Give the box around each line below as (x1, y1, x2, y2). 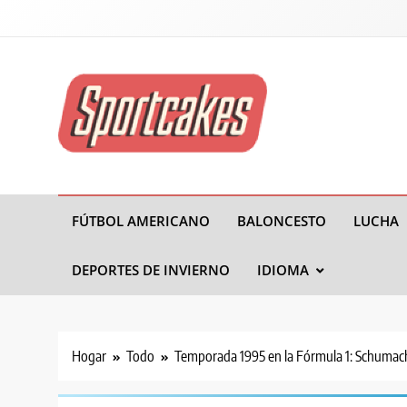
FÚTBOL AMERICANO (72, 211, 210, 230)
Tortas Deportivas (63, 152, 362, 203)
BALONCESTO (237, 211, 326, 230)
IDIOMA (257, 260, 309, 279)
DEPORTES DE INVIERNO (72, 260, 230, 279)
